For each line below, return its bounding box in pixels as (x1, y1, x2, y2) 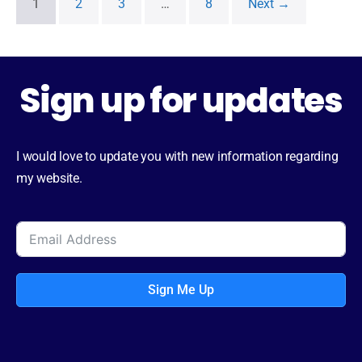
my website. (16, 170, 82, 186)
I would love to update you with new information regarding (16, 149, 339, 164)
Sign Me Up (148, 282, 214, 297)
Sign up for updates (19, 77, 343, 124)
